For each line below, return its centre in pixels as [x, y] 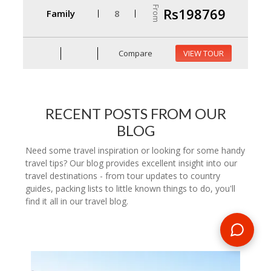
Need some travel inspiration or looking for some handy [135, 151]
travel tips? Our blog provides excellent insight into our [131, 163]
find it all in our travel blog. [77, 201]
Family [60, 13]
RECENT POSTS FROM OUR [135, 114]
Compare [135, 53]
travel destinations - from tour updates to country [123, 176]
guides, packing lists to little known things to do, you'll [130, 189]
